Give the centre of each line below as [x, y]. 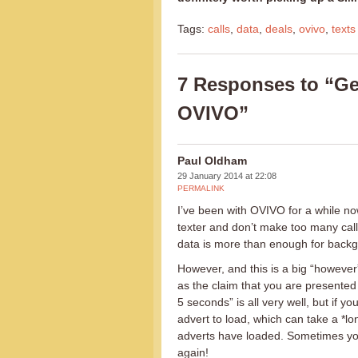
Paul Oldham [212, 160]
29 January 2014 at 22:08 [227, 175]
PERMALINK [201, 188]
